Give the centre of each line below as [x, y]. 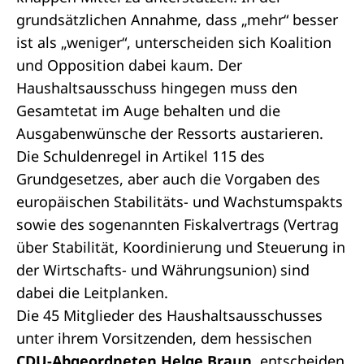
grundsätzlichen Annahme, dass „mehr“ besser [177, 19]
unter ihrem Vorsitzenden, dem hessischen [164, 338]
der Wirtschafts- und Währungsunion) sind [163, 270]
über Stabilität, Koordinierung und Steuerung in [181, 247]
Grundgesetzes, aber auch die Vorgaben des [168, 179]
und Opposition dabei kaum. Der [129, 65]
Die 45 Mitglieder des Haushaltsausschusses [169, 315]
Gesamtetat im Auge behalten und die [148, 110]
